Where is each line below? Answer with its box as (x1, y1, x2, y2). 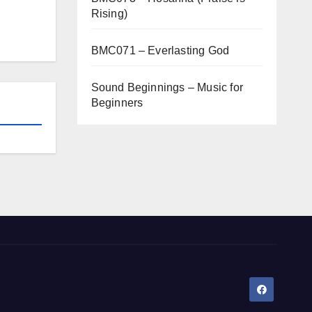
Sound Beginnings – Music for (91, 81, 244, 93)
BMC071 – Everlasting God (91, 45, 230, 56)
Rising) (91, 8, 127, 19)
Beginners (91, 97, 143, 109)
